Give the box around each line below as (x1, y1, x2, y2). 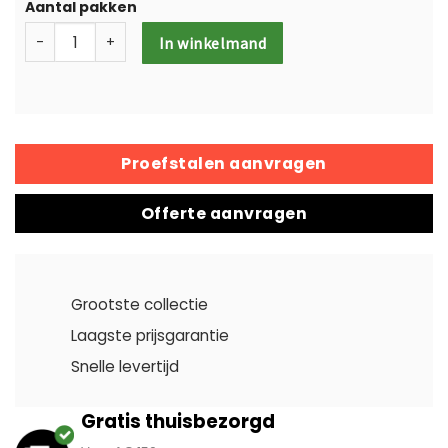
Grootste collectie (71, 293, 209, 315)
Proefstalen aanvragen (121, 152, 327, 175)
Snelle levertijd (71, 355, 180, 377)
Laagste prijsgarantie (71, 324, 230, 346)
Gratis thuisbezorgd (81, 408, 275, 434)
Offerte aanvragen (140, 201, 308, 225)
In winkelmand (159, 33, 267, 53)
